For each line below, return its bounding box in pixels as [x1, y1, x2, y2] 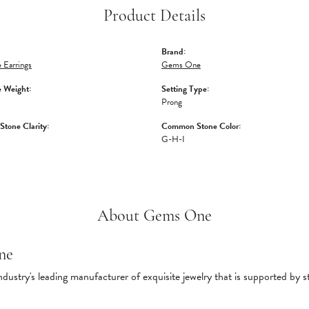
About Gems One [97, 208, 212, 225]
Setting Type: [161, 82, 209, 96]
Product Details [103, 8, 206, 25]
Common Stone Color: [161, 119, 241, 133]
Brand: [161, 45, 186, 59]
